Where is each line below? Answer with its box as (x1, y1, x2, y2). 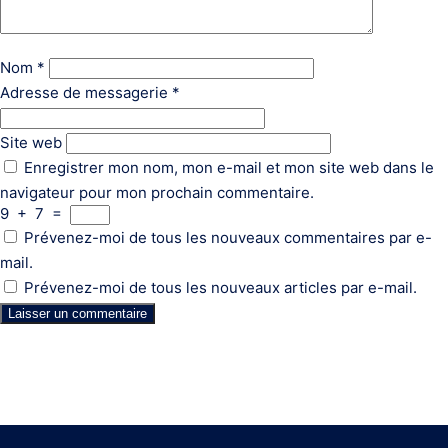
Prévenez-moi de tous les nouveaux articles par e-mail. (24, 278, 417, 298)
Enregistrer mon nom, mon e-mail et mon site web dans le (24, 158, 434, 178)
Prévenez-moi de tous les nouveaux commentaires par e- (24, 228, 432, 248)
